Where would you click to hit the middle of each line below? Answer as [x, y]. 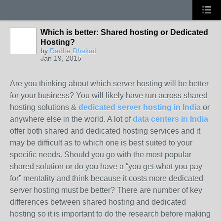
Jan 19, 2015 [61, 58]
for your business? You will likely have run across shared [109, 95]
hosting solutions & [44, 107]
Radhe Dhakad [73, 51]
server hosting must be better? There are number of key [106, 190]
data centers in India [170, 119]
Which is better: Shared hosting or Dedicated [124, 32]
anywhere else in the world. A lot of [71, 119]
